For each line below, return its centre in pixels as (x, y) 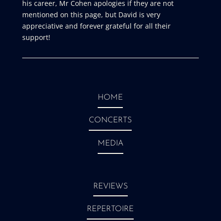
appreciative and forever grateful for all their (96, 26)
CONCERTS (110, 121)
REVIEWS (110, 186)
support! (36, 37)
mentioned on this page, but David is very (91, 15)
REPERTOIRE (110, 209)
